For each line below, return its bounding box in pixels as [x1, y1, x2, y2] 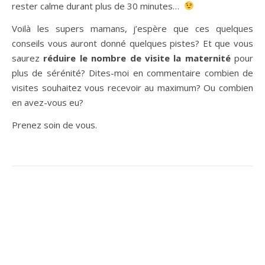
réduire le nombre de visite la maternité [43, 51, 231, 64]
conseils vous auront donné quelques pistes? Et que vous [12, 37, 253, 49]
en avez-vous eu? [12, 96, 83, 108]
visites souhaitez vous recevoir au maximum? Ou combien [12, 81, 253, 93]
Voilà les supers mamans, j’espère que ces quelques [12, 22, 253, 34]
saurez [12, 51, 44, 64]
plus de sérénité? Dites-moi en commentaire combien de [12, 66, 253, 79]
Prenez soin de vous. [12, 118, 97, 131]
